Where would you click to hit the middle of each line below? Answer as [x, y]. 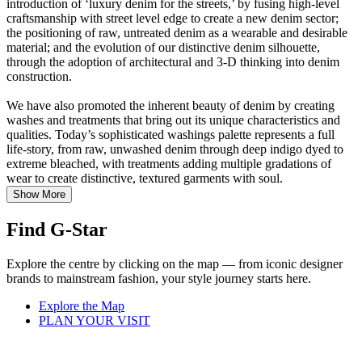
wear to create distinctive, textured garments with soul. [145, 179]
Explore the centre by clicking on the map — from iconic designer [175, 263]
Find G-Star [57, 230]
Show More [39, 195]
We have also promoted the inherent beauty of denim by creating [170, 106]
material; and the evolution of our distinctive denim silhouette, [163, 48]
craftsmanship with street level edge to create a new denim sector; [173, 19]
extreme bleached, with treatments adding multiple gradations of [169, 164]
